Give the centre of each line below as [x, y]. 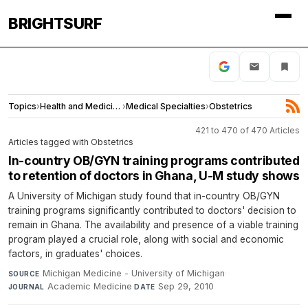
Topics [22, 106]
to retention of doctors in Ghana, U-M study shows [154, 175]
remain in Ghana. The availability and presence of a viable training [153, 224]
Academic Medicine [90, 286]
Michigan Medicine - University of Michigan [133, 273]
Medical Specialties [166, 106]
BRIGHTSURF [55, 23]
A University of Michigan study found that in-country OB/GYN [144, 196]
